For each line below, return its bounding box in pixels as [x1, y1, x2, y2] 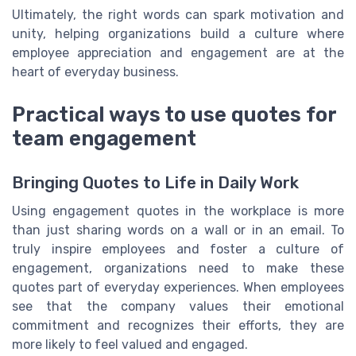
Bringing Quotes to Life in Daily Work [12, 173, 299, 193]
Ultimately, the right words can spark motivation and [12, 7, 344, 23]
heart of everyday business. [12, 64, 179, 80]
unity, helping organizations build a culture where [12, 26, 344, 42]
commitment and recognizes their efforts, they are [12, 318, 344, 334]
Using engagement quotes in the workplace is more [12, 203, 344, 219]
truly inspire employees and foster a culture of [12, 242, 344, 257]
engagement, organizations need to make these [12, 261, 344, 277]
